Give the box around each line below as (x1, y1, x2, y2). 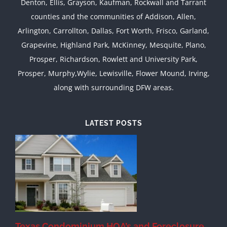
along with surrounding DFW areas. (53, 83, 174, 93)
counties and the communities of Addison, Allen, (31, 12, 196, 22)
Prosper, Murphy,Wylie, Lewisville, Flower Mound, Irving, (17, 68, 210, 79)
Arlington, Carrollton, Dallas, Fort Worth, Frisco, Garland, (18, 26, 209, 36)
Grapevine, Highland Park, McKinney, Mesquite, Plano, (21, 40, 206, 50)
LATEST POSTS (85, 119, 142, 128)
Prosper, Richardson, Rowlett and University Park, (29, 54, 198, 64)
